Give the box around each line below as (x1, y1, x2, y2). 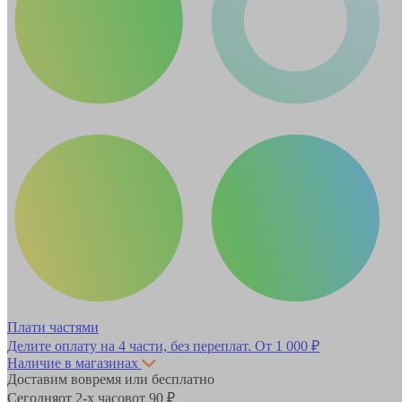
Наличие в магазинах (7, 354, 138, 371)
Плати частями (7, 319, 99, 335)
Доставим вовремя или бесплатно (7, 371, 214, 387)
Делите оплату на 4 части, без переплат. (7, 337, 255, 354)
